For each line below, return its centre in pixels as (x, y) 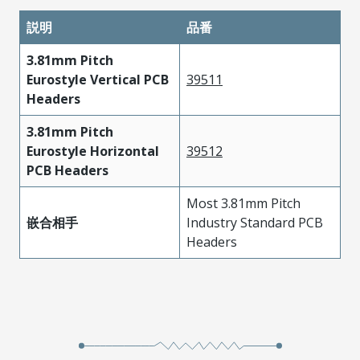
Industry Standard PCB (255, 222)
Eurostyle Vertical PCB (98, 79)
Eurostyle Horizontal (93, 151)
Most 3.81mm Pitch (243, 203)
